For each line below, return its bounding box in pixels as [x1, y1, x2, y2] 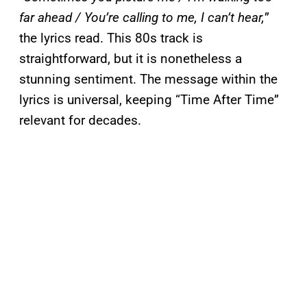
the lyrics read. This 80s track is [19, 30, 203, 47]
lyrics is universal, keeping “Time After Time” [19, 92, 279, 108]
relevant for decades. [19, 112, 141, 129]
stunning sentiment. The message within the [19, 71, 278, 88]
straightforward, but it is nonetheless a [19, 51, 242, 67]
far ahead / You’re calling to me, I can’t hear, [19, 10, 265, 26]
